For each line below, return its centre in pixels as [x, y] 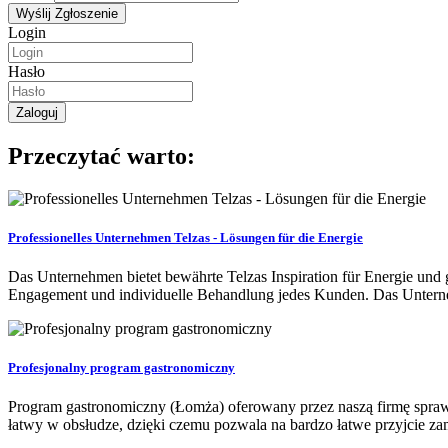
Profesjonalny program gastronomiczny [121, 368]
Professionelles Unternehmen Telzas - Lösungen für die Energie [185, 237]
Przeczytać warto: [101, 155]
